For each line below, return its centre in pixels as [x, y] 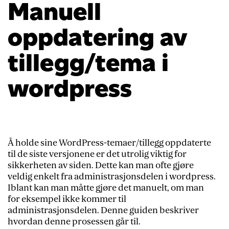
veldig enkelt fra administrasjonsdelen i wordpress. [112, 177]
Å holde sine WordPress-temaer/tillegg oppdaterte [109, 143]
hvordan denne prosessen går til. [74, 222]
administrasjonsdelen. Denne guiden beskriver [103, 210]
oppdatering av [98, 37]
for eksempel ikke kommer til [67, 199]
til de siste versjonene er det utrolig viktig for [97, 154]
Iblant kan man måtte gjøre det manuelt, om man [106, 188]
